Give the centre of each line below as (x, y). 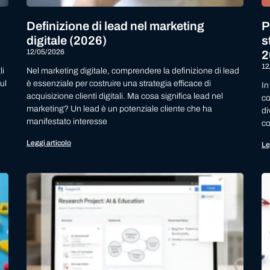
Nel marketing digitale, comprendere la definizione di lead (133, 71)
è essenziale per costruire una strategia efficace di (119, 84)
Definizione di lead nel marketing (115, 26)
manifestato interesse (67, 122)
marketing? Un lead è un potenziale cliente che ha (119, 109)
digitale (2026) (67, 41)
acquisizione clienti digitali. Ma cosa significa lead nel (125, 96)
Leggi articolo (49, 143)
